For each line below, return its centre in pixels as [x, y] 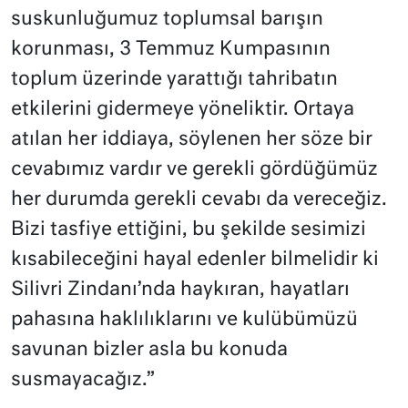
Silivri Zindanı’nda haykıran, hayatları [180, 291]
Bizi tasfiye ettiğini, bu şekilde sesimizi [189, 230]
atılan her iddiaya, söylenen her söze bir [192, 140]
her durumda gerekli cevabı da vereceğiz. [199, 200]
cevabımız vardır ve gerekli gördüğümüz [194, 170]
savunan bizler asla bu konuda [149, 351]
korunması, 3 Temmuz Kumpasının [171, 50]
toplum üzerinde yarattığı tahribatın [174, 80]
